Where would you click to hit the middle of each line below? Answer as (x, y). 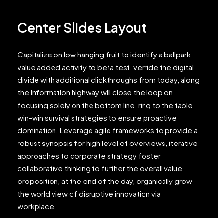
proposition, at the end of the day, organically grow (105, 181)
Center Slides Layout (82, 27)
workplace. (37, 206)
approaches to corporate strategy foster (89, 155)
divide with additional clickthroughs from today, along (109, 80)
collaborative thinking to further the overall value (100, 168)
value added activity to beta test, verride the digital (106, 67)
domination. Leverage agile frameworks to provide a (108, 130)
